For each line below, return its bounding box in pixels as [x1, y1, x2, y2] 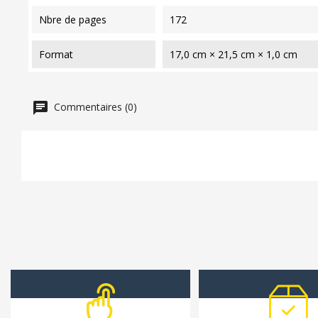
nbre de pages [47, 12, 106, 26]
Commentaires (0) [51, 99, 137, 114]
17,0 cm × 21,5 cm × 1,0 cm [169, 47, 297, 61]
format [45, 47, 73, 61]
